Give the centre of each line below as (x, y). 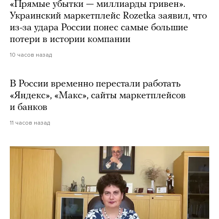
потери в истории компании (70, 39)
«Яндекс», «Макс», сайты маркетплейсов (98, 96)
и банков (29, 107)
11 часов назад (30, 122)
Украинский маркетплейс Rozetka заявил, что (108, 16)
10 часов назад (31, 55)
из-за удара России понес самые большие (99, 28)
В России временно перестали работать (95, 84)
